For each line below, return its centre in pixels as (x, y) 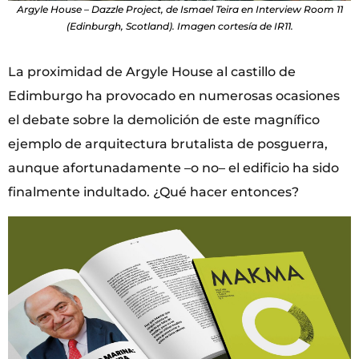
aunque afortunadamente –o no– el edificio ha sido (173, 168)
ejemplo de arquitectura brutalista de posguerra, (168, 144)
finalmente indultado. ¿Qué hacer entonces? (153, 192)
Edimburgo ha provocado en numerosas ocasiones (174, 96)
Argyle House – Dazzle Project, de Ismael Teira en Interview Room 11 (179, 10)
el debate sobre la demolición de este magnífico (164, 120)
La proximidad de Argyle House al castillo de (152, 72)
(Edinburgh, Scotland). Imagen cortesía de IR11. (179, 26)
